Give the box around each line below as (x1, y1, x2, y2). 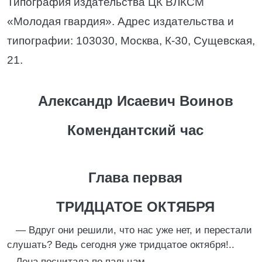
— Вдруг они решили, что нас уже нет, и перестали (16, 225, 252, 236)
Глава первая (88, 170, 182, 185)
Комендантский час (67, 122, 204, 138)
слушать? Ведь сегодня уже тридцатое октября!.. (7, 239, 235, 250)
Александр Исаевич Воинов (37, 93, 233, 109)
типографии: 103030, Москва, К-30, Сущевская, (7, 35, 255, 47)
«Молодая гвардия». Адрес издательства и (7, 15, 234, 27)
